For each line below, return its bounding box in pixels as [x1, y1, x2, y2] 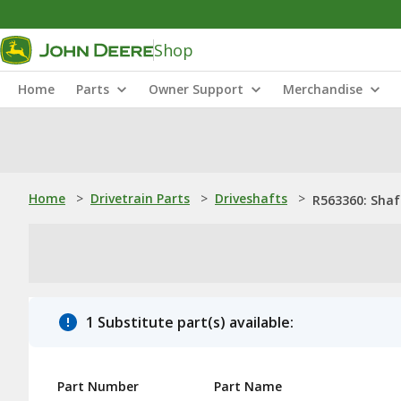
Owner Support [149, 81, 243, 98]
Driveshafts [215, 190, 287, 207]
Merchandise [283, 81, 363, 98]
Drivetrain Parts [90, 190, 190, 207]
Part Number [57, 378, 139, 395]
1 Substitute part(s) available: [86, 312, 294, 332]
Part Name [214, 378, 282, 395]
